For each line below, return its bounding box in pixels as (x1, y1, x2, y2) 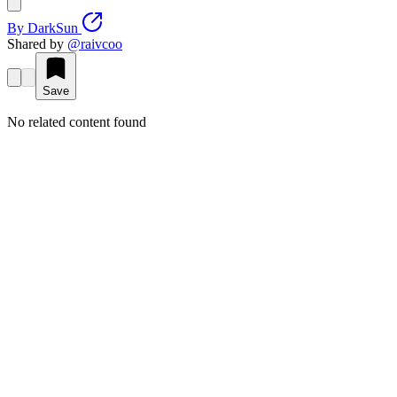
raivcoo (81, 36, 122, 52)
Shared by (7, 36, 64, 52)
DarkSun (27, 20, 78, 36)
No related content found (7, 114, 146, 130)
